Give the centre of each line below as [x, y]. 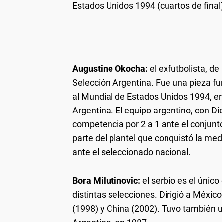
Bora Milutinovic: [107, 180]
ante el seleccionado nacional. [132, 152]
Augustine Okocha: [111, 68]
